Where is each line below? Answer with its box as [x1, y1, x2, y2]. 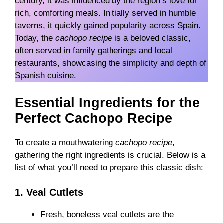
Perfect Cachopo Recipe [15, 111, 172, 126]
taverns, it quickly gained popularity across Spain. [15, 21, 201, 31]
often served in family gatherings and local [15, 46, 172, 56]
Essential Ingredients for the [15, 95, 200, 110]
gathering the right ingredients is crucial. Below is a [15, 150, 205, 160]
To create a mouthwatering [15, 137, 115, 147]
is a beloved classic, [112, 33, 191, 43]
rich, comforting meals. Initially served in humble [15, 8, 196, 18]
